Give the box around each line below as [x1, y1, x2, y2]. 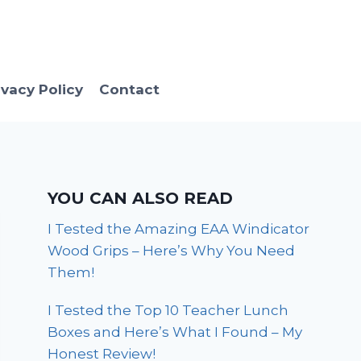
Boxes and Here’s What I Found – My [48, 324, 303, 341]
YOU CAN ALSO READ [48, 189, 234, 209]
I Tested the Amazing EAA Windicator [48, 221, 310, 238]
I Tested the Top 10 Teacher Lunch [48, 302, 289, 319]
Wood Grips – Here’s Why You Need [48, 243, 296, 259]
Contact [98, 81, 160, 98]
